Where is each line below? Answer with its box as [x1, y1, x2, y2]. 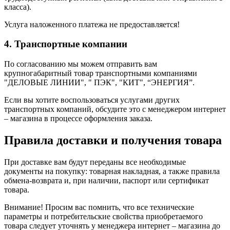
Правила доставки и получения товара [4, 133, 222, 147]
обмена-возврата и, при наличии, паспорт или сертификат [4, 176, 209, 185]
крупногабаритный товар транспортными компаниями [4, 69, 197, 78]
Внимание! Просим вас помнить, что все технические [4, 202, 194, 212]
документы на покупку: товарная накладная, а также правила [4, 166, 220, 176]
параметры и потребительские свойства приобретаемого [4, 212, 203, 221]
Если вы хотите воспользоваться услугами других [4, 95, 180, 105]
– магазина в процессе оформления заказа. [4, 114, 152, 123]
